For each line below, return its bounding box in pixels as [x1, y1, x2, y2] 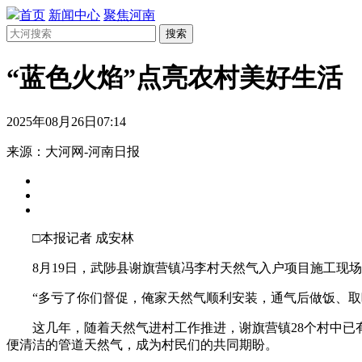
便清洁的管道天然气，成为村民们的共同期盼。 [6, 337, 278, 351]
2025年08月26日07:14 [6, 114, 126, 128]
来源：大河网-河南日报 [6, 144, 140, 158]
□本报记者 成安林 [6, 230, 134, 245]
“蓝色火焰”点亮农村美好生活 [6, 63, 343, 93]
